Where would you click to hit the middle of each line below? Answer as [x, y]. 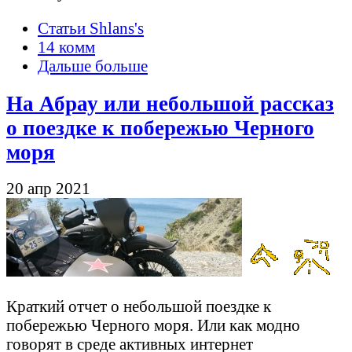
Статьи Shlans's [91, 27]
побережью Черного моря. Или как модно [153, 324]
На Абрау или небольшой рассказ [170, 103]
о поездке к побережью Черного [160, 128]
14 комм [66, 46]
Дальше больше [93, 65]
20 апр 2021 [48, 188]
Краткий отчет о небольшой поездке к [139, 306]
